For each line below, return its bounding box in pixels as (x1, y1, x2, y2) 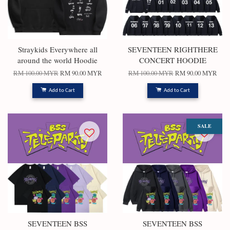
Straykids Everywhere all (17, 44, 98, 54)
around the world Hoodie (17, 55, 98, 65)
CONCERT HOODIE (139, 55, 206, 65)
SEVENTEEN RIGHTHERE (127, 44, 218, 54)
